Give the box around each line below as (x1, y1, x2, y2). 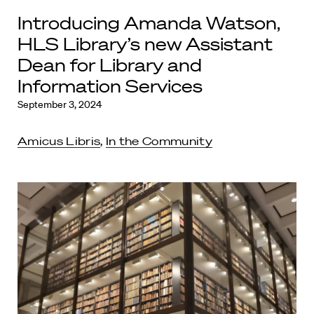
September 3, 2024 (18, 98, 102, 111)
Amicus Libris (18, 134, 101, 148)
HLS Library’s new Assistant (18, 34, 273, 54)
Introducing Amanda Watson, (18, 13, 280, 33)
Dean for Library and (18, 55, 202, 75)
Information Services (18, 76, 203, 96)
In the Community (105, 134, 212, 148)
